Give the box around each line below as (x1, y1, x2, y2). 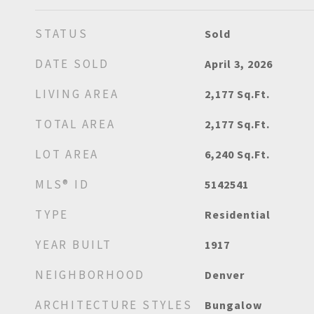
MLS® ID (35, 177, 90, 192)
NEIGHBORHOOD (35, 267, 145, 282)
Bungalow (204, 298, 262, 312)
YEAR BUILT (35, 237, 112, 252)
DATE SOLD (35, 56, 109, 71)
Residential (204, 207, 271, 221)
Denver (204, 268, 245, 282)
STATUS (35, 26, 88, 41)
